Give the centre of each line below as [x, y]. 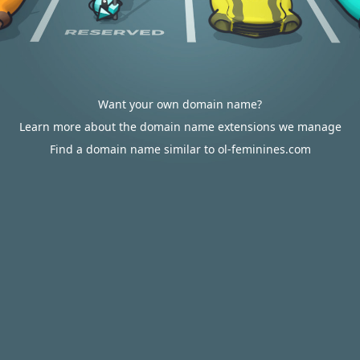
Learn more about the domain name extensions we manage [180, 127]
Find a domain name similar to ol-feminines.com [180, 149]
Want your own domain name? [180, 104]
